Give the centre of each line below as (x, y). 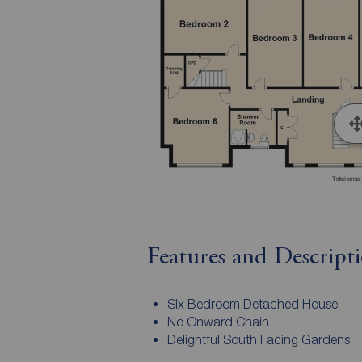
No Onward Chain (218, 322)
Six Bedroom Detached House (252, 304)
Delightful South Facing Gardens (258, 340)
